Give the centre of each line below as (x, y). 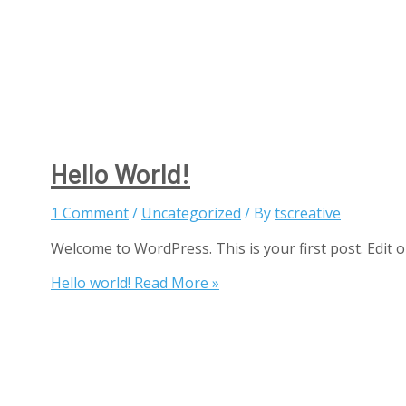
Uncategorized (191, 213)
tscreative (308, 213)
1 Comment (90, 213)
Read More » (175, 283)
